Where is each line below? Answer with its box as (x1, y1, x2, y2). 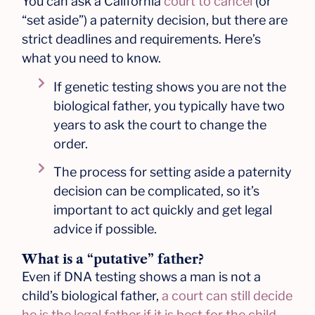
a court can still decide (162, 288, 293, 304)
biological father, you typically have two (53, 98, 285, 114)
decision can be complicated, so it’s (53, 184, 260, 199)
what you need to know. (22, 50, 162, 65)
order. (53, 136, 89, 152)
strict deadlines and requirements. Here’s (22, 31, 262, 46)
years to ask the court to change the (53, 117, 267, 133)
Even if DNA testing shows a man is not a (22, 269, 262, 285)
